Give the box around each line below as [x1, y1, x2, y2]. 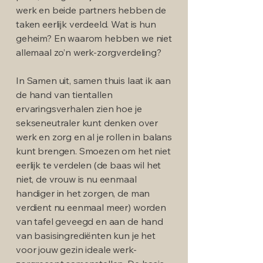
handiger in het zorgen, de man [16, 187, 150, 199]
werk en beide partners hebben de [16, 4, 166, 16]
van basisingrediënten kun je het [16, 229, 156, 241]
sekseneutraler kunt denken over [16, 116, 159, 129]
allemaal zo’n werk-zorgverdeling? [16, 46, 161, 58]
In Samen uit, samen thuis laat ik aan [16, 74, 171, 86]
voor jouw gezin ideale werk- [16, 243, 137, 255]
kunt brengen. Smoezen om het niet [16, 144, 171, 157]
